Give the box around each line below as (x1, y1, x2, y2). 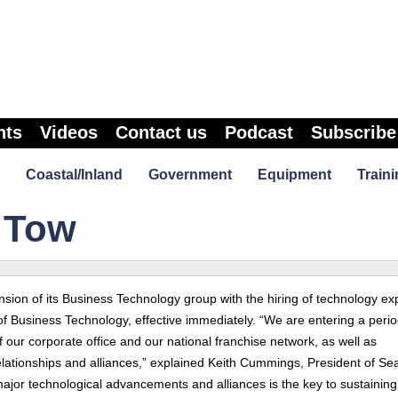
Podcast (225, 123, 293, 142)
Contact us (115, 123, 207, 142)
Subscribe (311, 123, 396, 142)
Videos (40, 123, 98, 142)
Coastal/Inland (25, 167, 123, 182)
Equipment (257, 167, 331, 182)
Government (147, 167, 232, 182)
